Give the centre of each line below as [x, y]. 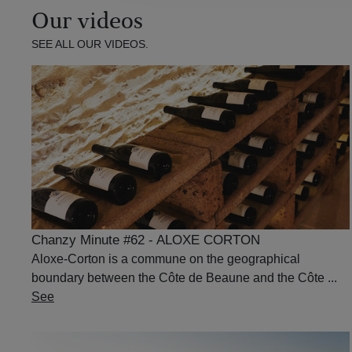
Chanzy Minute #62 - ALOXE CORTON [146, 240]
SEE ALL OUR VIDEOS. [90, 44]
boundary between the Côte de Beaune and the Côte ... [184, 278]
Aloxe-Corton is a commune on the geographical [166, 259]
